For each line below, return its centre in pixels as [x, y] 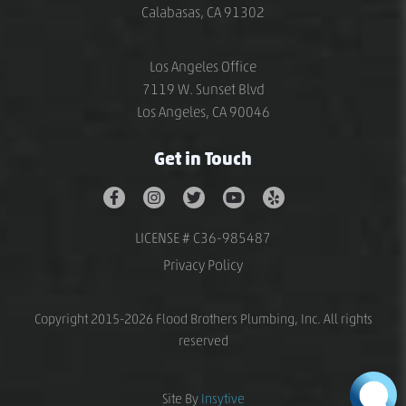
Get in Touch [203, 158]
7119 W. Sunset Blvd [203, 89]
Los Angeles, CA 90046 [203, 112]
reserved [203, 341]
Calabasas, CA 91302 [203, 12]
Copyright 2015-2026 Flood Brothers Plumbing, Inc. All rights [203, 319]
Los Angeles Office [203, 67]
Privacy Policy [203, 265]
